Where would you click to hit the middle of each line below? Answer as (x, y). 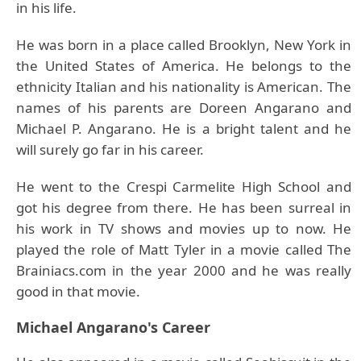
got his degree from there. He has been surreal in (184, 207)
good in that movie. (78, 291)
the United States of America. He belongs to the (184, 66)
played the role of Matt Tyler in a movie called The (184, 249)
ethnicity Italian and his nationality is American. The (184, 87)
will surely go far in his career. (110, 149)
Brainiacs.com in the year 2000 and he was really (184, 270)
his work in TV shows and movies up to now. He (184, 228)
